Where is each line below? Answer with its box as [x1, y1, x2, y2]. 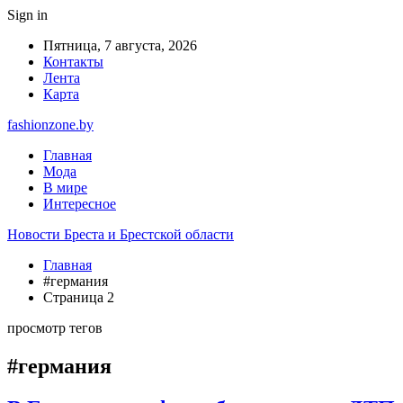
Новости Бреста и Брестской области [7, 227, 234, 242]
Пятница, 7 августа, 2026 [43, 38, 197, 53]
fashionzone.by [7, 117, 94, 132]
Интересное [43, 196, 116, 211]
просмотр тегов [7, 320, 103, 336]
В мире [43, 180, 87, 195]
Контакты [43, 54, 103, 69]
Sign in [7, 7, 48, 22]
